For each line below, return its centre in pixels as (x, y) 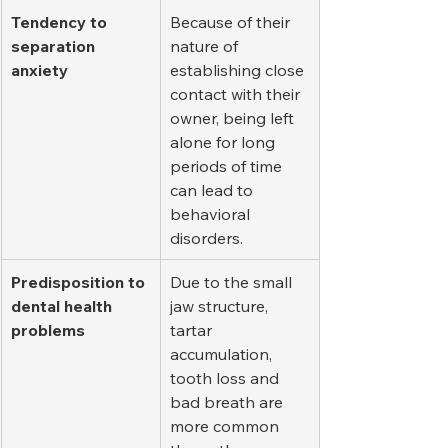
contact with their (237, 93)
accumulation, (223, 353)
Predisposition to (80, 281)
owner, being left (234, 117)
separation (55, 45)
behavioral (212, 213)
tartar (193, 329)
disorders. (206, 237)
